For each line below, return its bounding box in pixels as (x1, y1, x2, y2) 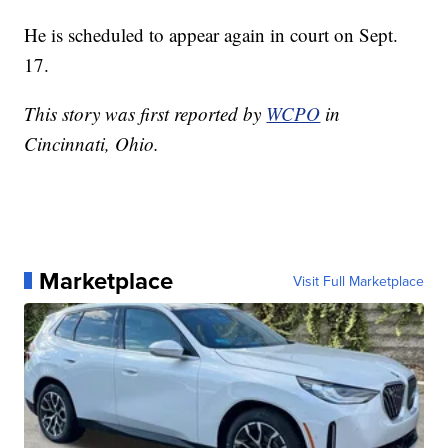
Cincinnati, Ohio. (24, 130, 160, 156)
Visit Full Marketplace (292, 270, 424, 291)
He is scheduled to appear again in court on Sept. (24, 21, 399, 47)
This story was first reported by (24, 100, 267, 126)
